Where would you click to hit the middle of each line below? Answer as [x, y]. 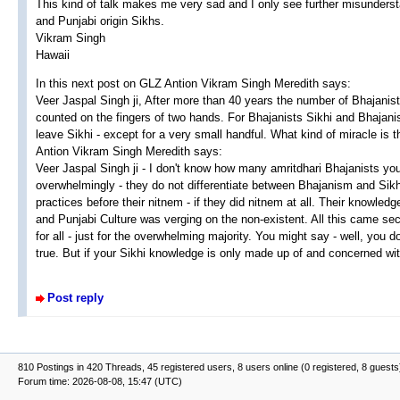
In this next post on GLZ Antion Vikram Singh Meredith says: [193, 83]
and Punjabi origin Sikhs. [100, 21]
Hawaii [53, 54]
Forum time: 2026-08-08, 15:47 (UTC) [100, 381]
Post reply [75, 297]
